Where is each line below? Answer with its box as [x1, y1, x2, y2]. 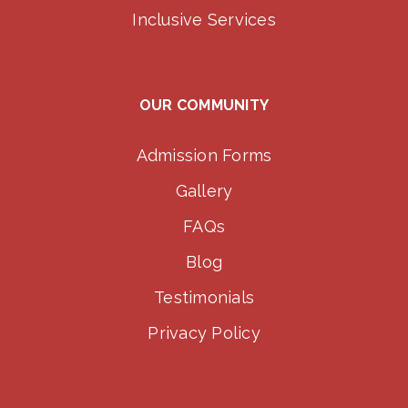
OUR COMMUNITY [138, 97, 270, 115]
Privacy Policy [148, 323, 260, 343]
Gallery [175, 181, 233, 201]
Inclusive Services [132, 10, 276, 30]
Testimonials [154, 288, 254, 308]
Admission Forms [136, 146, 272, 166]
